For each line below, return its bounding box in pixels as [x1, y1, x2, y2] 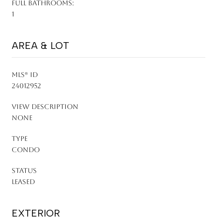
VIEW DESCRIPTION [12, 102, 78, 110]
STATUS [12, 166, 37, 174]
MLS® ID [12, 70, 38, 78]
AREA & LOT [12, 39, 69, 51]
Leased [12, 177, 35, 186]
